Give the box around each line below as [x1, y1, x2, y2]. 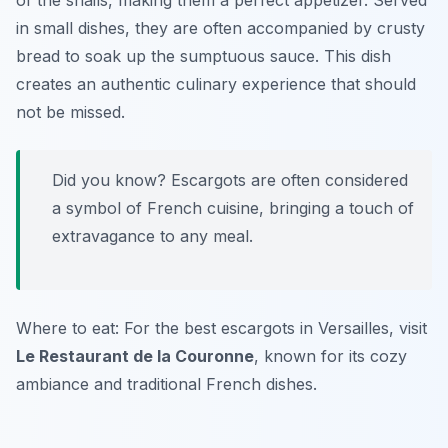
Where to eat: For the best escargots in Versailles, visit [16, 318, 427, 339]
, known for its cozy [254, 346, 407, 367]
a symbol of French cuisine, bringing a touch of [52, 198, 414, 219]
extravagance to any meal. [52, 226, 253, 247]
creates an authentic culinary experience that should [16, 74, 416, 95]
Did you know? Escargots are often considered [52, 170, 408, 191]
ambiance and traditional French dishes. [16, 374, 317, 395]
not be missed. [16, 102, 125, 123]
